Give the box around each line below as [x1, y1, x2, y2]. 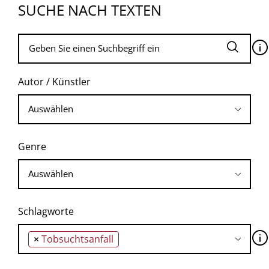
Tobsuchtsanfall [41, 232, 113, 246]
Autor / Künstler [18, 74, 91, 88]
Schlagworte [18, 204, 74, 218]
